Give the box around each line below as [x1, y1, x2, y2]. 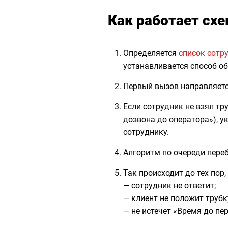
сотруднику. [123, 127, 169, 137]
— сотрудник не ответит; [123, 181, 216, 190]
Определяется [123, 48, 179, 58]
